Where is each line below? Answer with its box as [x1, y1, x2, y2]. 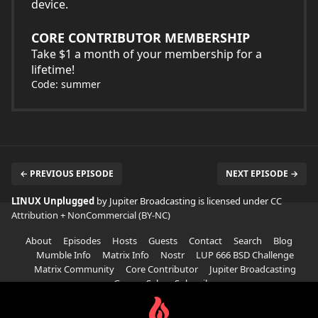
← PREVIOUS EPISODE [20, 168, 114, 180]
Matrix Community [33, 263, 114, 275]
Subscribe [175, 277, 216, 290]
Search [234, 234, 262, 247]
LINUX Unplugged [11, 194, 97, 207]
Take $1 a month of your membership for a [31, 46, 262, 62]
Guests [148, 234, 177, 247]
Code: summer [31, 77, 101, 91]
